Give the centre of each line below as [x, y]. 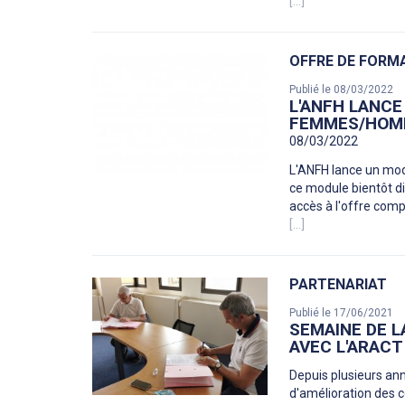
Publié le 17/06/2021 [342, 313]
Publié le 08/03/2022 [342, 90]
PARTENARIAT [339, 285]
